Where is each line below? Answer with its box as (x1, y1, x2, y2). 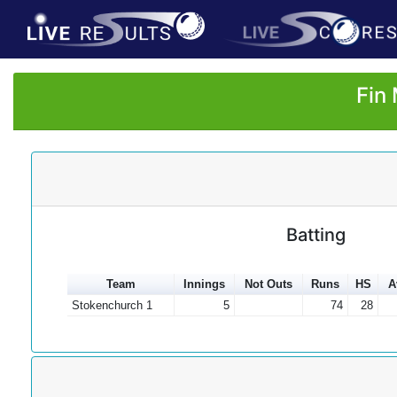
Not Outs (245, 277, 292, 291)
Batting (286, 224, 346, 245)
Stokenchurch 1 (71, 299, 152, 312)
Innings (183, 277, 225, 291)
